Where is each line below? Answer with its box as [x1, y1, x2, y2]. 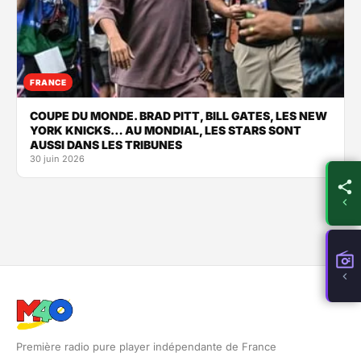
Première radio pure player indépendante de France [16, 340, 276, 354]
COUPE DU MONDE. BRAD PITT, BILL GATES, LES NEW [30, 109, 327, 123]
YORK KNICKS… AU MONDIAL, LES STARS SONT [30, 123, 301, 138]
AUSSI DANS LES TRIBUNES [30, 138, 182, 152]
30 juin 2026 [30, 153, 85, 165]
